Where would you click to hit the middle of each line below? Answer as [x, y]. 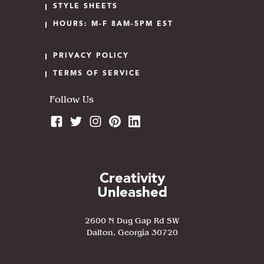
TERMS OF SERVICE [97, 74]
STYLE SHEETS [85, 7]
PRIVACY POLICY [91, 56]
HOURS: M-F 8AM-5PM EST [113, 24]
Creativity [132, 179]
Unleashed [132, 194]
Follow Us [72, 100]
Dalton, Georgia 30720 [132, 232]
